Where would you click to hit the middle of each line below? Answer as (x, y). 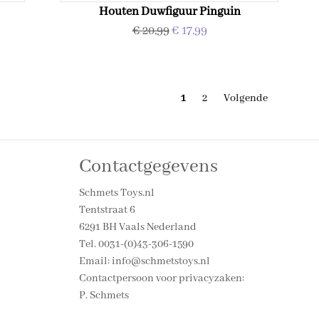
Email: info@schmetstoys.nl (145, 261)
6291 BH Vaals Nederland (138, 227)
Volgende (245, 98)
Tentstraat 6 (107, 210)
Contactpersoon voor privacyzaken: (162, 278)
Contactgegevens (148, 167)
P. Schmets (104, 296)
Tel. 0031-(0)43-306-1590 (136, 244)
